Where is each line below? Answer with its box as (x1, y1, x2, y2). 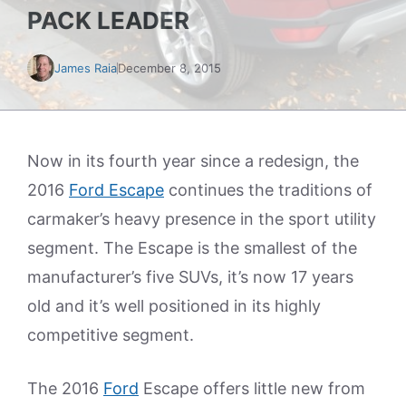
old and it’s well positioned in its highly (27, 296, 321, 315)
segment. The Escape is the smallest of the (27, 238, 357, 257)
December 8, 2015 (118, 61, 221, 75)
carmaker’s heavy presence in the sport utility (27, 209, 376, 228)
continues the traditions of (164, 180, 372, 199)
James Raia (54, 61, 117, 75)
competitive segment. (27, 325, 194, 344)
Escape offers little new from (139, 379, 365, 398)
